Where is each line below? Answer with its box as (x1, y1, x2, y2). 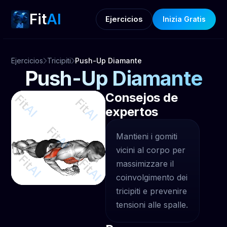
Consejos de (105, 90, 178, 105)
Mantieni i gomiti (116, 131, 177, 141)
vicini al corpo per (116, 145, 185, 155)
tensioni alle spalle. (116, 200, 188, 210)
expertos (105, 104, 159, 119)
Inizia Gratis (162, 15, 206, 23)
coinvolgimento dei (116, 172, 187, 182)
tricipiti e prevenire (116, 186, 187, 196)
